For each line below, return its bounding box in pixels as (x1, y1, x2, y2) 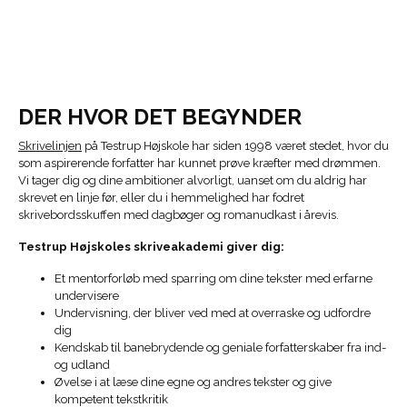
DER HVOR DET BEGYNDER (18, 104, 302, 131)
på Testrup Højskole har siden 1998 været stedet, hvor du (82, 139, 389, 154)
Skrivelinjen (18, 139, 82, 154)
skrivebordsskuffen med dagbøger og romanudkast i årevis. (18, 208, 339, 223)
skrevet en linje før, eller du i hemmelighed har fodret (18, 191, 304, 205)
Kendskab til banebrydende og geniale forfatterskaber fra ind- (55, 341, 386, 355)
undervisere (55, 289, 119, 303)
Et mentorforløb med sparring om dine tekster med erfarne (55, 272, 372, 286)
